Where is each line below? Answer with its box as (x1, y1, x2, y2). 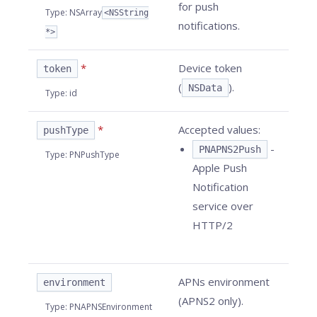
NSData (188, 82, 222, 93)
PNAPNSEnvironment (69, 301, 152, 313)
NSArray (69, 6, 102, 18)
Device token (178, 61, 242, 75)
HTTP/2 (192, 218, 233, 232)
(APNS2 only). (178, 294, 243, 308)
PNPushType (69, 149, 120, 161)
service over (192, 199, 253, 213)
